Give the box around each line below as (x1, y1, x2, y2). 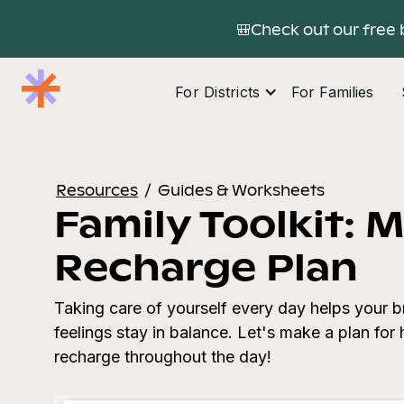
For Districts (175, 83, 261, 101)
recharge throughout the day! (54, 347, 271, 366)
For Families (291, 83, 374, 101)
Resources (56, 179, 138, 200)
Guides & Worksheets (158, 179, 325, 200)
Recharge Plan (54, 239, 358, 291)
